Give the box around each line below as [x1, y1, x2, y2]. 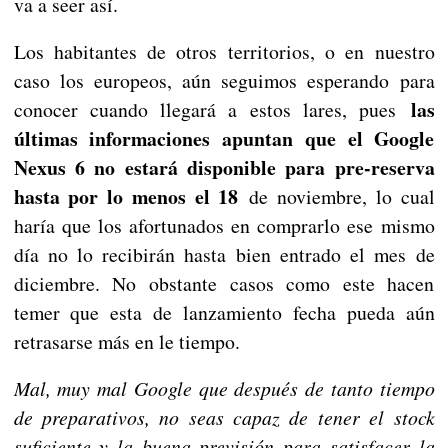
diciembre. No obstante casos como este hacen [13, 269, 435, 297]
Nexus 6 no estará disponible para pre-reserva [13, 152, 435, 182]
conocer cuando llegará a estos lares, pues [13, 95, 411, 123]
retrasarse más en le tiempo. [13, 327, 240, 355]
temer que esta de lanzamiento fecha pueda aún [13, 298, 435, 326]
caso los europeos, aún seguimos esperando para [13, 66, 435, 94]
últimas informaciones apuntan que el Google [13, 123, 435, 153]
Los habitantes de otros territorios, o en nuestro [13, 37, 435, 65]
